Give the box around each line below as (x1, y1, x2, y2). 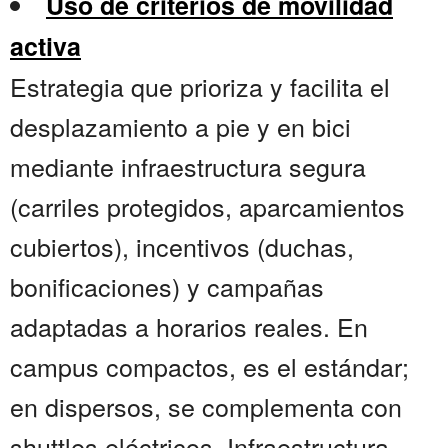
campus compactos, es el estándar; (10, 348, 409, 385)
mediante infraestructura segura (10, 148, 366, 185)
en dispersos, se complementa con (10, 388, 402, 425)
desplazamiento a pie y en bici (10, 108, 351, 145)
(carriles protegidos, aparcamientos (10, 188, 405, 225)
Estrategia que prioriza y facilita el (10, 68, 390, 105)
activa (10, 28, 81, 65)
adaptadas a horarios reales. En (10, 308, 368, 345)
